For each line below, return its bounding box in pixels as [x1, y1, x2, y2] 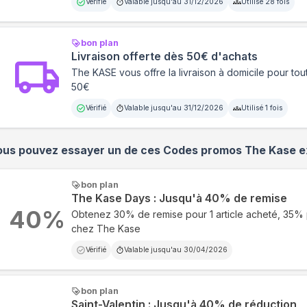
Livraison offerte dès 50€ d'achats [71, 50, 258, 63]
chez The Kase [71, 223, 140, 234]
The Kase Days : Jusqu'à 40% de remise [71, 192, 287, 205]
